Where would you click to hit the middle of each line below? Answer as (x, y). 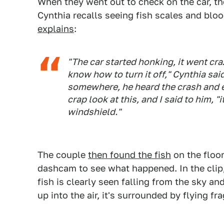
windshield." (94, 112)
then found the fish (129, 155)
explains (56, 29)
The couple (63, 155)
